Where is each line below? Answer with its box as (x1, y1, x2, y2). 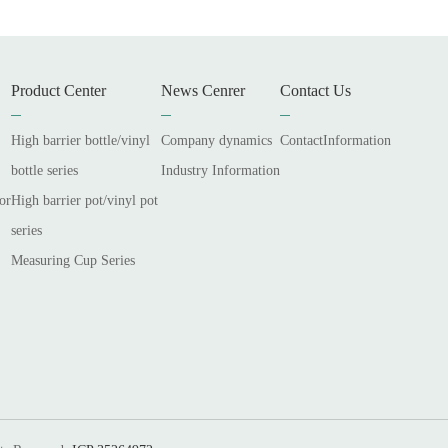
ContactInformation (280, 133, 392, 149)
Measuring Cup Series (11, 253, 136, 269)
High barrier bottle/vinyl (11, 133, 151, 149)
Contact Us (280, 82, 352, 100)
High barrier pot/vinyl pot (11, 193, 159, 209)
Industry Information (161, 163, 281, 179)
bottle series (11, 163, 79, 179)
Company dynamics (161, 133, 273, 149)
